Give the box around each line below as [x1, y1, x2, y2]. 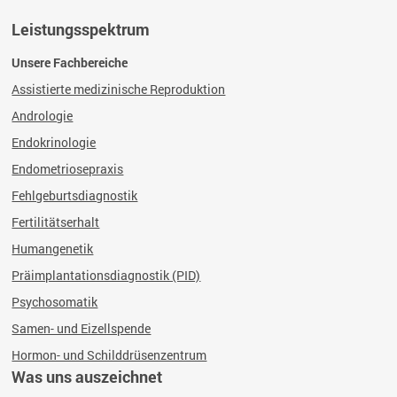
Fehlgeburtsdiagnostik [12, 187, 138, 204]
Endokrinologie [12, 134, 97, 151]
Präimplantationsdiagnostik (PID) [12, 267, 201, 284]
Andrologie [12, 107, 74, 124]
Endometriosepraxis [12, 160, 124, 177]
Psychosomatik [12, 293, 98, 310]
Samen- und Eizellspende [12, 320, 152, 337]
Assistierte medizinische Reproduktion [12, 81, 226, 97]
